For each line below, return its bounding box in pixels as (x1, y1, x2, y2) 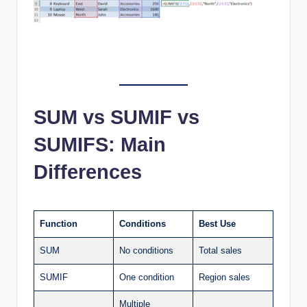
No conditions (119, 245, 173, 256)
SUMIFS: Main (34, 133, 166, 156)
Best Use (199, 218, 236, 229)
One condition (119, 271, 174, 282)
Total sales (199, 245, 242, 256)
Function (40, 218, 77, 229)
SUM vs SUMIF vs (34, 106, 199, 128)
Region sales (199, 271, 250, 282)
